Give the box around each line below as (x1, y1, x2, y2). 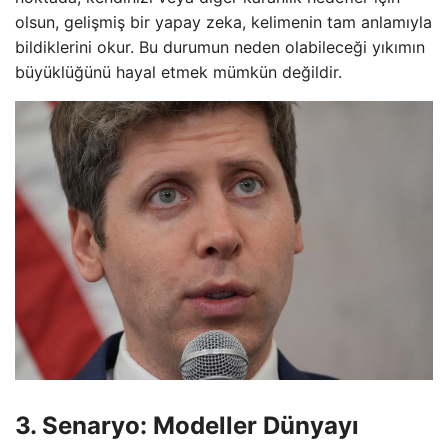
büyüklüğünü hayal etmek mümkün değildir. (15, 61, 342, 82)
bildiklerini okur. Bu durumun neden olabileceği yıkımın (15, 36, 425, 57)
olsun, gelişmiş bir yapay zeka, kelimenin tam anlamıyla (15, 11, 432, 32)
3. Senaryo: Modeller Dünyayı (15, 410, 359, 440)
